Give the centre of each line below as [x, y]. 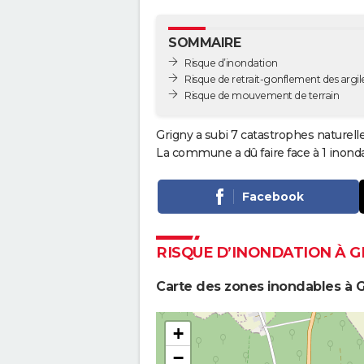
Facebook [273, 197]
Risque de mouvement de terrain [262, 95]
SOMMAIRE [204, 43]
